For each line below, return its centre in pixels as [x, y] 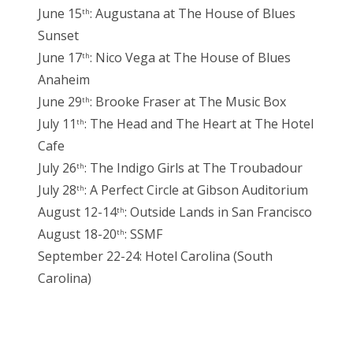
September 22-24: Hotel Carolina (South [155, 256]
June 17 [60, 58]
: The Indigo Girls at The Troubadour [193, 168]
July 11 [57, 124]
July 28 [57, 190]
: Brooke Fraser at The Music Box [188, 102]
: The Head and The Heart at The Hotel [199, 124]
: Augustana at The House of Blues [193, 14]
